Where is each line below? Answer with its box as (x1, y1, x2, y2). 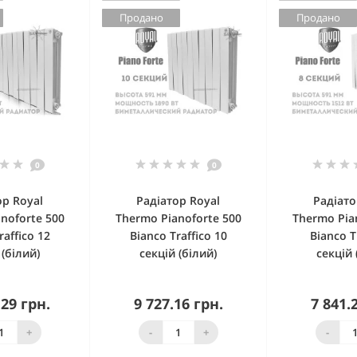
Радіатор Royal (136, 193, 220, 209)
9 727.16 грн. (133, 294, 223, 314)
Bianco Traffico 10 (129, 228, 227, 244)
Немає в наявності (135, 318, 238, 334)
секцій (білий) (139, 245, 217, 261)
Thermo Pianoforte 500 (115, 210, 241, 226)
